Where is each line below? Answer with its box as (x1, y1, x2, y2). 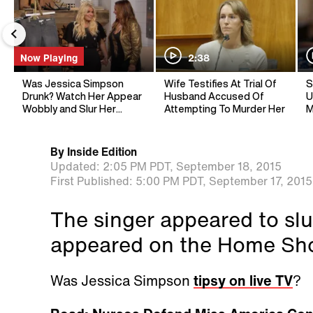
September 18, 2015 (175, 158, 282, 175)
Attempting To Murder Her (164, 104, 285, 115)
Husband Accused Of (164, 92, 264, 102)
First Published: (50, 173, 133, 190)
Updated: (50, 158, 100, 175)
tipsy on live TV (193, 270, 293, 291)
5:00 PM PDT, (135, 173, 206, 190)
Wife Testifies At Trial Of (164, 79, 277, 89)
